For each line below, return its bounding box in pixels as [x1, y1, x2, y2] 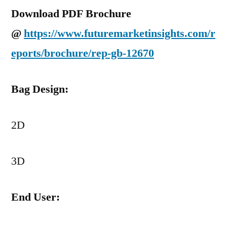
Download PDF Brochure [11, 7, 131, 21]
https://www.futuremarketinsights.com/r [24, 26, 215, 41]
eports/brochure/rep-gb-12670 [11, 46, 154, 60]
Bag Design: [11, 82, 68, 96]
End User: [11, 190, 60, 204]
